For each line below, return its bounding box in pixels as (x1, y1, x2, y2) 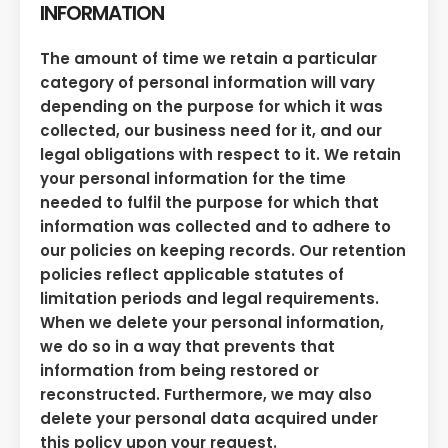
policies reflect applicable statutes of (40, 264, 344, 286)
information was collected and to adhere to (40, 216, 391, 238)
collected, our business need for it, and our (40, 120, 382, 142)
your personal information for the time (40, 168, 346, 190)
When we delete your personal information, (40, 312, 384, 334)
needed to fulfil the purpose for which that (40, 192, 379, 214)
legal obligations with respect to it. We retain (40, 144, 401, 166)
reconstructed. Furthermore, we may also (40, 384, 372, 406)
